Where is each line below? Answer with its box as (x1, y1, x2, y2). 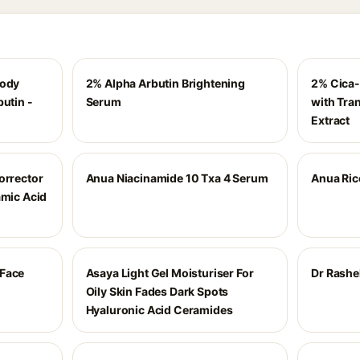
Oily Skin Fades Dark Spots (85, 284, 229, 298)
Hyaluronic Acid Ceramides (85, 303, 233, 317)
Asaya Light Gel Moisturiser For (85, 266, 254, 280)
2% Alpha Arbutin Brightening (85, 76, 245, 90)
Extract (311, 113, 350, 127)
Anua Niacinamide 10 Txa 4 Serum (85, 171, 268, 185)
